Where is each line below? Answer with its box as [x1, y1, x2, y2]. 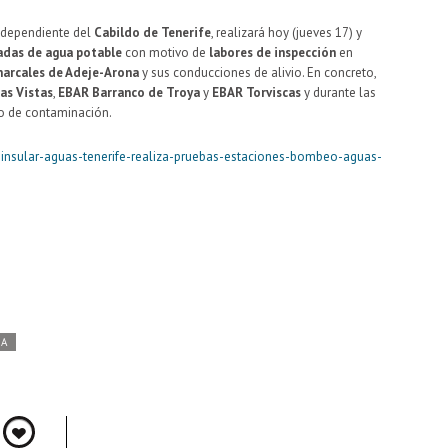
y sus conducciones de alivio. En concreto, [139, 63, 376, 81]
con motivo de [122, 43, 206, 61]
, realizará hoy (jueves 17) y [211, 23, 362, 41]
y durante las [301, 83, 376, 101]
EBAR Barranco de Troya [58, 83, 200, 101]
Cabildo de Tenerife [94, 23, 211, 41]
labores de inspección [206, 43, 336, 61]
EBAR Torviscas [212, 83, 301, 101]
